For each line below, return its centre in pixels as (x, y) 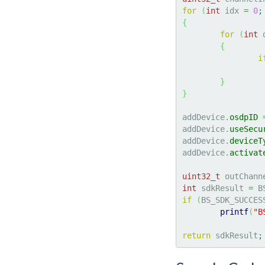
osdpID (244, 117)
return (196, 235)
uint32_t (201, 176)
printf (234, 211)
